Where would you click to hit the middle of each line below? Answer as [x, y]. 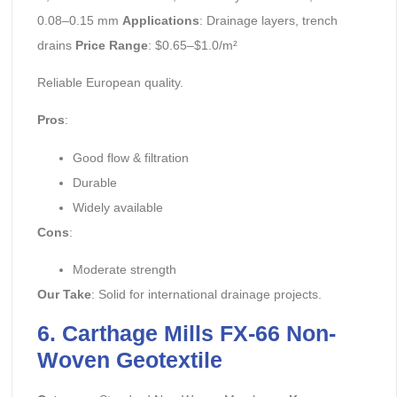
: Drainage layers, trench [268, 20]
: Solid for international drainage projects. [206, 295]
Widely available [117, 207]
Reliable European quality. [110, 82]
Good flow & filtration [130, 157]
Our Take [64, 295]
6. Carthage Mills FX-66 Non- [186, 333]
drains [56, 45]
